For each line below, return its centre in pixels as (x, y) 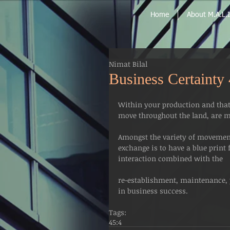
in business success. (153, 191)
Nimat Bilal (128, 64)
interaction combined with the (171, 158)
